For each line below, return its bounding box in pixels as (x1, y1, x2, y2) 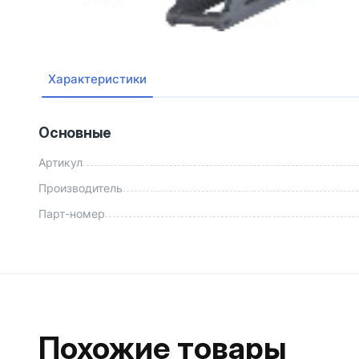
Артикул (38, 155, 83, 169)
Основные (38, 123, 112, 141)
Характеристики (48, 71, 147, 87)
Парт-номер (38, 206, 105, 220)
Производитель (38, 180, 123, 195)
